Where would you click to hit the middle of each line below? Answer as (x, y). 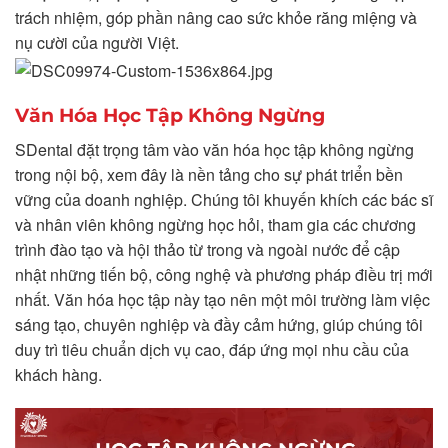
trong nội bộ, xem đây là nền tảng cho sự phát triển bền (209, 174)
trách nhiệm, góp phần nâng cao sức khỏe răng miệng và (216, 18)
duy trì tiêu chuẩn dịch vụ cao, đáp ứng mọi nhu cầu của (212, 349)
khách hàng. (58, 374)
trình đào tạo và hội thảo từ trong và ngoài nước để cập (207, 249)
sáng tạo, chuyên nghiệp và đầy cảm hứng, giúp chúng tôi (219, 324)
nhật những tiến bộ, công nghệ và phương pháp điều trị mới (224, 274)
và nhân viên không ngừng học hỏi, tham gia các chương (215, 224)
